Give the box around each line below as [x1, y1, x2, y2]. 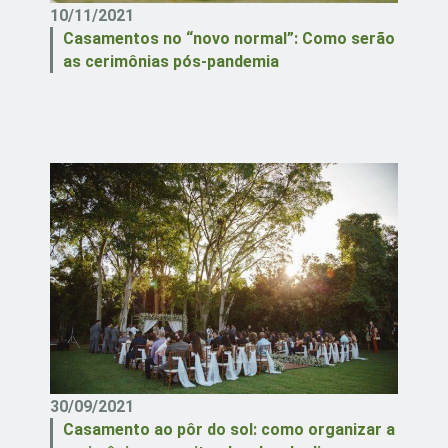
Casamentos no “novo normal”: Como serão [63, 28, 395, 48]
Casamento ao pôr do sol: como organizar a [63, 420, 395, 440]
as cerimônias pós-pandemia [63, 51, 279, 71]
